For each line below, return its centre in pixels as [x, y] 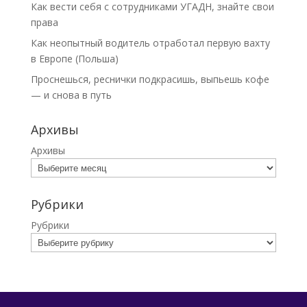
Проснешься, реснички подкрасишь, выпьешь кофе [150, 79]
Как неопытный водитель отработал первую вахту [150, 43]
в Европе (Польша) [74, 59]
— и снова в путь [71, 95]
